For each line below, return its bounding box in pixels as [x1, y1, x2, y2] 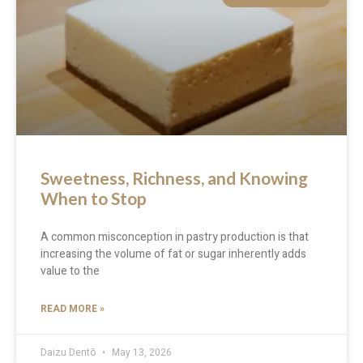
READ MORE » [41, 301, 105, 316]
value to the [41, 262, 100, 280]
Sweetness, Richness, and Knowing [41, 167, 308, 188]
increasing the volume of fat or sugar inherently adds [41, 245, 306, 263]
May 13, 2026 [109, 344, 172, 360]
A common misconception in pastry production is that [41, 228, 309, 246]
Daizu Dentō [41, 344, 98, 360]
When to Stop [41, 187, 147, 208]
